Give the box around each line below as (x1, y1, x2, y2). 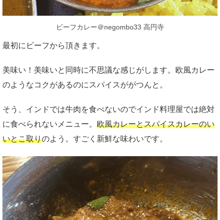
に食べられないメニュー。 (2, 119, 97, 128)
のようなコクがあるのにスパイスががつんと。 (2, 80, 167, 89)
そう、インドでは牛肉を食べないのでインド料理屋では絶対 (2, 105, 215, 113)
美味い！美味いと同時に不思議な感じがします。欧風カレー (2, 65, 215, 74)
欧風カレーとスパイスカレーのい (97, 119, 215, 128)
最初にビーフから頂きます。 (2, 41, 105, 50)
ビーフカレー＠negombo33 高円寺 (56, 23, 164, 31)
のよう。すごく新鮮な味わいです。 (42, 134, 167, 143)
